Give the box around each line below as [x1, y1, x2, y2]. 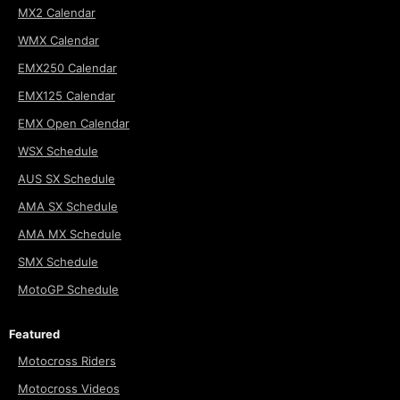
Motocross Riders [18, 354, 116, 369]
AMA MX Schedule [18, 227, 121, 242]
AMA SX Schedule [18, 199, 118, 214]
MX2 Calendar [18, 5, 96, 21]
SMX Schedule [18, 254, 98, 270]
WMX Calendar [18, 33, 99, 48]
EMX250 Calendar [18, 61, 117, 76]
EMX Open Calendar [18, 116, 129, 131]
